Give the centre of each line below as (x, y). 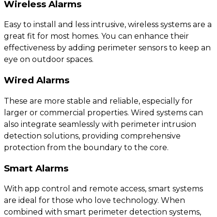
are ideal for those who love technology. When (94, 201)
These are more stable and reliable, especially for (98, 101)
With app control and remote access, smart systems (103, 189)
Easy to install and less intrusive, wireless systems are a (108, 25)
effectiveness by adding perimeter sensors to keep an (107, 48)
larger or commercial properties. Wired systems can (103, 112)
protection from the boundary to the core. (86, 147)
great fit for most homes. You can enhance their (96, 36)
